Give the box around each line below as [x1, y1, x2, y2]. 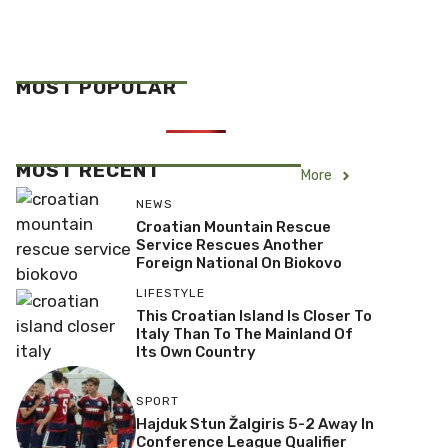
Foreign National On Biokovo [135, 253, 342, 272]
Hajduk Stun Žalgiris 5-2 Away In [135, 415, 374, 434]
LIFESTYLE [135, 286, 205, 300]
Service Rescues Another [135, 235, 324, 254]
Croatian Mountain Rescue [135, 217, 331, 236]
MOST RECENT [16, 159, 161, 182]
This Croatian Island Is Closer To [135, 307, 372, 325]
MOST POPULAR [16, 76, 177, 99]
